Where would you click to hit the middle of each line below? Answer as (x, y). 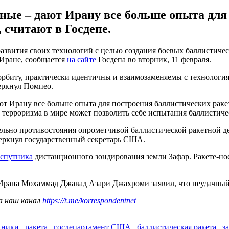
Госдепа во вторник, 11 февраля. (154, 59)
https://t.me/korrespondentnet (89, 200)
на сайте (82, 59)
